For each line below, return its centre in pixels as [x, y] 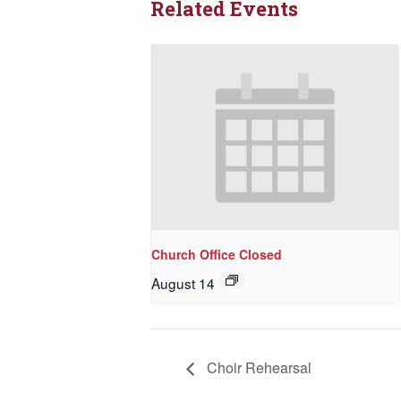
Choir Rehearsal [257, 368]
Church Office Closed [217, 255]
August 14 [183, 283]
